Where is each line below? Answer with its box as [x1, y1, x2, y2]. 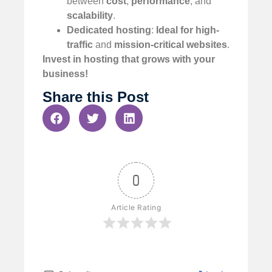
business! [42, 69, 88, 79]
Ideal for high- [156, 25, 219, 35]
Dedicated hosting [67, 25, 151, 35]
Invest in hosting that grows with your [42, 54, 215, 64]
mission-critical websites [114, 39, 227, 50]
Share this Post [42, 89, 149, 106]
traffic [67, 39, 93, 50]
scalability [67, 10, 113, 21]
